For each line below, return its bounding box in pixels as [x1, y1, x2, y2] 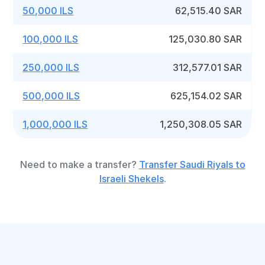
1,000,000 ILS [22, 118, 88, 130]
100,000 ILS [22, 33, 79, 45]
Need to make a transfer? [20, 159, 139, 170]
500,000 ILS [22, 90, 80, 102]
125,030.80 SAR [169, 33, 243, 45]
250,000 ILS [22, 62, 80, 73]
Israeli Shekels [99, 173, 164, 185]
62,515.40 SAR [175, 5, 243, 17]
